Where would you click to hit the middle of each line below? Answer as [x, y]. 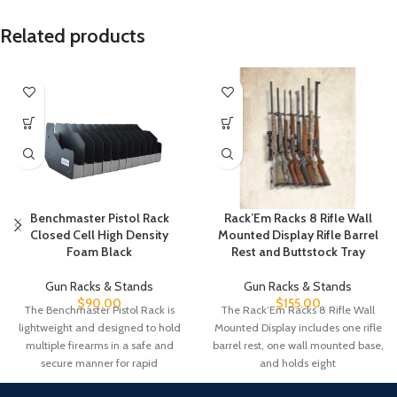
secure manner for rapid [99, 362]
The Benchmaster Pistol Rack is [99, 309]
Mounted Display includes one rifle [298, 328]
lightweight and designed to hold [99, 327]
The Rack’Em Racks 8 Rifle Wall [298, 310]
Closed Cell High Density [99, 234]
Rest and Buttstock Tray [298, 252]
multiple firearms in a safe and [99, 345]
